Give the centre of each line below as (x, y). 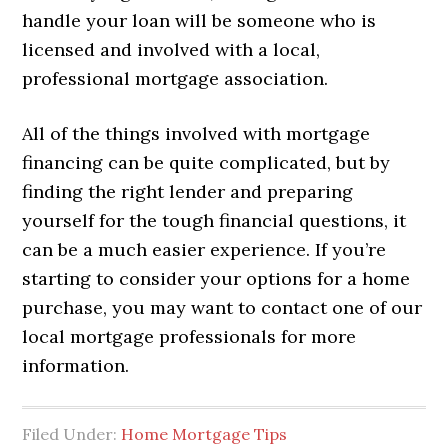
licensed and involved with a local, (171, 49)
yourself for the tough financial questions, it (214, 220)
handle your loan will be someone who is (199, 20)
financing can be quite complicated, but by (206, 162)
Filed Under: (72, 433)
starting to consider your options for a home (216, 278)
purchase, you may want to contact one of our (222, 307)
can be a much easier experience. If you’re (204, 249)
